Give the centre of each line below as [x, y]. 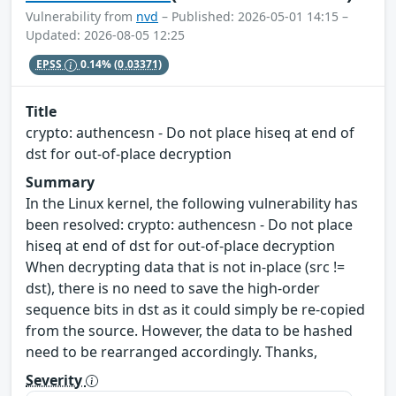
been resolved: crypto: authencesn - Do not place [189, 224]
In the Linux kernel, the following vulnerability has [192, 203]
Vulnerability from [81, 17]
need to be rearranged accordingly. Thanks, [171, 351]
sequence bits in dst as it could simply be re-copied [195, 309]
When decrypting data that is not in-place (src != [185, 267]
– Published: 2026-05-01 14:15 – [253, 17]
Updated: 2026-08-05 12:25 [105, 35]
